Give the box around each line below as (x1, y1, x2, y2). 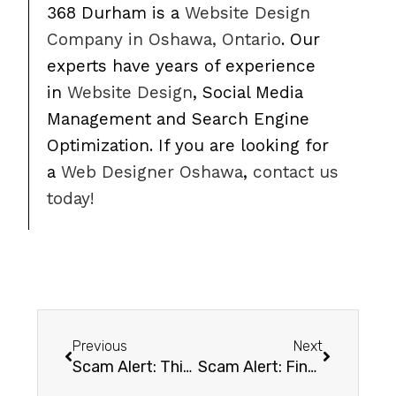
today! (47, 187, 95, 209)
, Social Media (193, 81, 304, 103)
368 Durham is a (47, 2, 186, 23)
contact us (253, 161, 339, 182)
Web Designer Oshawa (61, 161, 244, 182)
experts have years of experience (47, 55, 316, 76)
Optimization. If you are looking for (47, 134, 330, 156)
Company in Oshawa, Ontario (47, 28, 282, 49)
